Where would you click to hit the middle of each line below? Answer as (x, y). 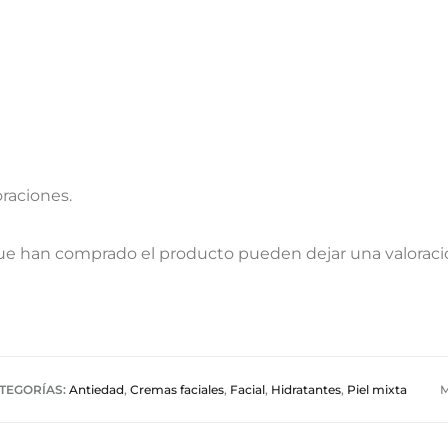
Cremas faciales (177, 389)
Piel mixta (377, 389)
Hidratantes (306, 389)
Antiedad (96, 389)
